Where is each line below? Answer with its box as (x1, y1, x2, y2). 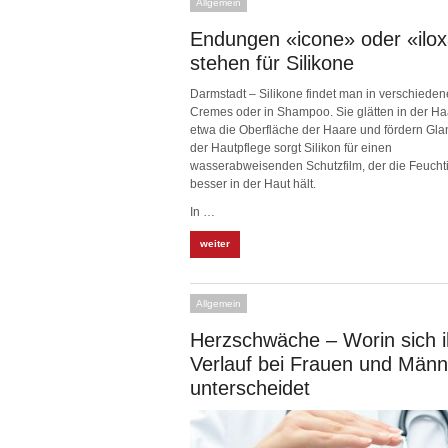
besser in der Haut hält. (190, 177, 316, 191)
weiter (200, 238, 230, 249)
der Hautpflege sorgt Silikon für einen (190, 141, 392, 155)
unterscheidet (190, 377, 310, 399)
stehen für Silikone (190, 52, 354, 74)
